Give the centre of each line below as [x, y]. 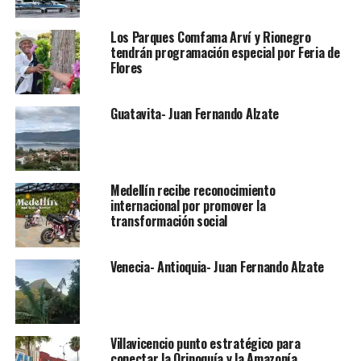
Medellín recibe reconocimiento [193, 191]
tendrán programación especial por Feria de [225, 53]
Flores [126, 68]
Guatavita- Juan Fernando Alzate [194, 114]
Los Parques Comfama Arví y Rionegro [210, 37]
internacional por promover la [188, 206]
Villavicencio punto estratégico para [205, 344]
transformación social [169, 221]
